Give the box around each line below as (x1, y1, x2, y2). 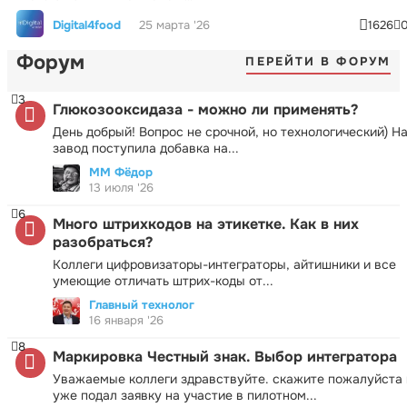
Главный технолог (89, 296, 194, 313)
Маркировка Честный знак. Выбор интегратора (53, 346, 397, 366)
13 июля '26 (89, 179, 154, 195)
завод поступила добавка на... (53, 139, 239, 156)
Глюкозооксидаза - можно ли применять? (53, 99, 358, 119)
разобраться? (53, 232, 153, 252)
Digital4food (53, 16, 121, 33)
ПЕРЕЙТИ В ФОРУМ (245, 54, 391, 70)
